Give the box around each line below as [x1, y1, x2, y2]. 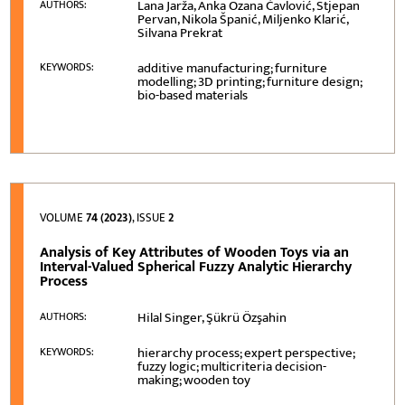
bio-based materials [137, 83, 249, 107]
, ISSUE [132, 207, 169, 228]
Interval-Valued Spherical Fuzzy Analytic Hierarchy [40, 254, 353, 279]
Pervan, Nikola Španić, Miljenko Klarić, [137, 7, 349, 31]
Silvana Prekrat [137, 21, 223, 44]
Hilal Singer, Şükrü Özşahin [137, 306, 287, 329]
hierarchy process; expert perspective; [137, 341, 355, 364]
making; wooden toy [137, 368, 251, 391]
